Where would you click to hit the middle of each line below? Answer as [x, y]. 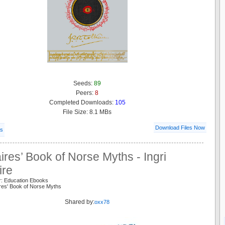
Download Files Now [180, 127]
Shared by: [80, 202]
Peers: [85, 93]
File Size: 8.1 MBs [87, 112]
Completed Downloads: [82, 102]
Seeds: [84, 83]
